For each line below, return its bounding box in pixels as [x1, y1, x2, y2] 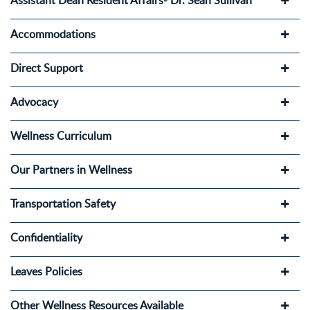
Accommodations [10, 26, 95, 42]
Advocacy [10, 94, 58, 110]
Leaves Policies [10, 264, 82, 280]
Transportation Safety [10, 196, 116, 212]
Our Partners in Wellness [10, 162, 132, 178]
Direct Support [10, 60, 83, 76]
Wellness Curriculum [10, 128, 111, 144]
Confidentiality [10, 230, 82, 246]
